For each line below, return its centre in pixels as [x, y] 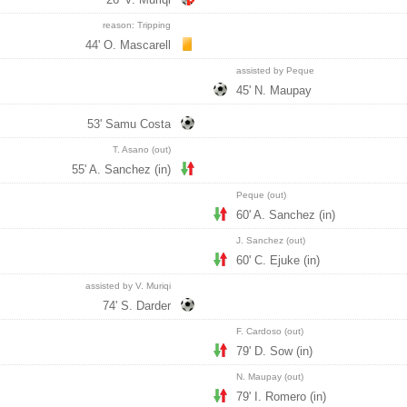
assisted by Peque [275, 70]
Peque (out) [261, 195]
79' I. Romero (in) [281, 397]
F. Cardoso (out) [270, 331]
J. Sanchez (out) [271, 240]
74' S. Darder [137, 306]
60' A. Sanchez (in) [286, 215]
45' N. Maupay [274, 90]
